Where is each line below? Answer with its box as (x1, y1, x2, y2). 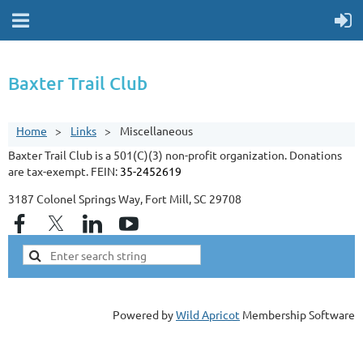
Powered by (113, 307, 176, 322)
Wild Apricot (176, 307, 240, 322)
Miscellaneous (120, 123, 193, 138)
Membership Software (240, 307, 355, 322)
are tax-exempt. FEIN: (8, 164, 120, 178)
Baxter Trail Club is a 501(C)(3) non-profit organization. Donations (8, 147, 342, 162)
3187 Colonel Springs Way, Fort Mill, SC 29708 (8, 191, 241, 206)
